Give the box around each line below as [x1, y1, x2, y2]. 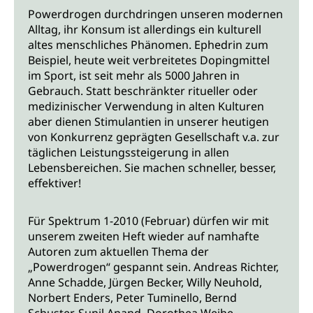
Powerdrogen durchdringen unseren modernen [28, 6, 283, 22]
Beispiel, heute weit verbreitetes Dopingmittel [28, 52, 270, 68]
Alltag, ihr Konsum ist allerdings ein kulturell [28, 22, 261, 38]
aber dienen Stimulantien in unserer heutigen [28, 114, 269, 130]
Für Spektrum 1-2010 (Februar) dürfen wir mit [28, 213, 269, 229]
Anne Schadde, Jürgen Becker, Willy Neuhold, [28, 275, 262, 291]
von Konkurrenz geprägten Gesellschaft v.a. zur [28, 129, 279, 145]
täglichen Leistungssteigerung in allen [28, 145, 229, 161]
